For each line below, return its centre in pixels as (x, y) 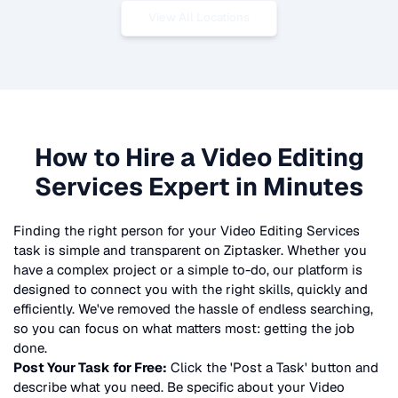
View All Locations (199, 18)
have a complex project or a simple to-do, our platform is (188, 270)
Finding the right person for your (117, 231)
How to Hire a (117, 157)
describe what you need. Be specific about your (161, 387)
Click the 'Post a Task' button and (273, 368)
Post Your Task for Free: (90, 368)
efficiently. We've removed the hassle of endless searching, (193, 309)
